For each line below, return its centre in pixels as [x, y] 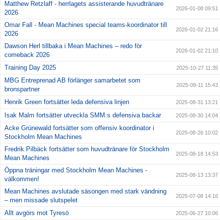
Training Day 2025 [30, 67]
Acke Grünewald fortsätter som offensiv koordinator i [79, 128]
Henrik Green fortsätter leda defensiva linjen [67, 102]
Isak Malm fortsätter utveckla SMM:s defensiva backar [83, 115]
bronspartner [22, 89]
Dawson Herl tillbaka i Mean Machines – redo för [73, 46]
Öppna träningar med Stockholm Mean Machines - [76, 170]
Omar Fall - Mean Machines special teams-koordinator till [86, 25]
